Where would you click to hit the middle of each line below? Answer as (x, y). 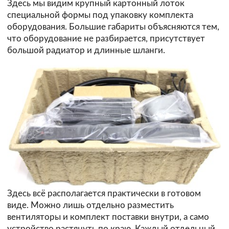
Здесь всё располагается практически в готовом (104, 193)
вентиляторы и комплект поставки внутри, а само (108, 217)
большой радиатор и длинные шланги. (86, 50)
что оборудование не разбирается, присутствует (106, 38)
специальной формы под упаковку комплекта (100, 15)
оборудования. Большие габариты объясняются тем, (113, 27)
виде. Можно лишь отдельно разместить (90, 205)
